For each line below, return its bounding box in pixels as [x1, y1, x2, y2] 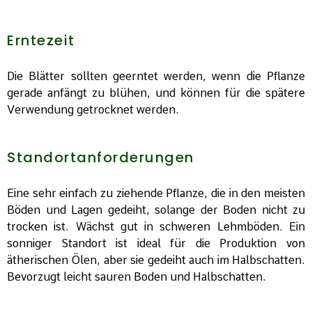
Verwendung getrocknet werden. [7, 103, 179, 117]
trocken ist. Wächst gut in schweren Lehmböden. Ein [7, 220, 305, 234]
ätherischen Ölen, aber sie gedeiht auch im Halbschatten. [7, 253, 305, 267]
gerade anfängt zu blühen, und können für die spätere [7, 86, 305, 100]
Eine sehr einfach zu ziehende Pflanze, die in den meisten [7, 187, 305, 201]
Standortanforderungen [7, 148, 194, 168]
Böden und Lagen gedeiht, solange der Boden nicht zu [7, 203, 305, 217]
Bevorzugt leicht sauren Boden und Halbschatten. [7, 270, 266, 284]
